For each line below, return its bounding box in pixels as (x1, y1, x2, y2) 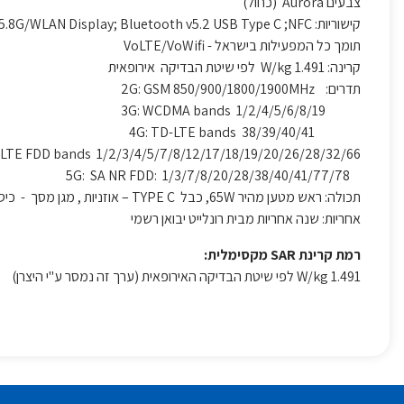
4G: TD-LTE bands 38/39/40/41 (315, 123, 361, 142)
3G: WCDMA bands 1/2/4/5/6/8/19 (326, 101, 361, 120)
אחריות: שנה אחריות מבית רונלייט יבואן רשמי (131, 209, 361, 228)
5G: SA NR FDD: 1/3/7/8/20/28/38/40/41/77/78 (350, 166, 361, 185)
